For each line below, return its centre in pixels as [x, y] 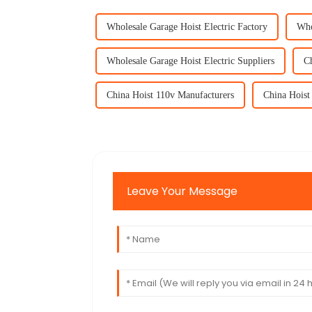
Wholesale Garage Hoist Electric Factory [187, 26]
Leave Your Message [182, 191]
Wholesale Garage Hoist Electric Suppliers [190, 61]
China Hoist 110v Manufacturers [170, 95]
